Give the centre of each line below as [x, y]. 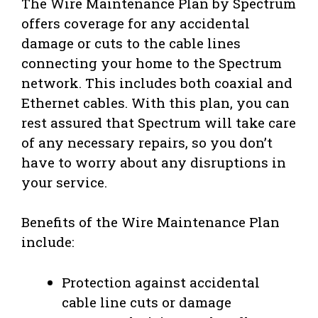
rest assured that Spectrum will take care [159, 122]
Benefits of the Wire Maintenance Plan [150, 222]
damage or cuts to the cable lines [131, 43]
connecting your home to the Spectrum [152, 62]
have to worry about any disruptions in [154, 162]
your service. [64, 182]
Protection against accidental [161, 282]
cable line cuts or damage [147, 302]
